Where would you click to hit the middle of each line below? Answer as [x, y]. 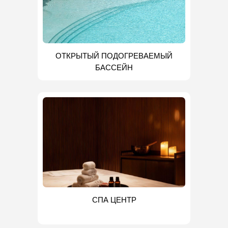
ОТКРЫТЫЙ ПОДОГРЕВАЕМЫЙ [114, 56]
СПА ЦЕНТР [114, 200]
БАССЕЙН [114, 67]
